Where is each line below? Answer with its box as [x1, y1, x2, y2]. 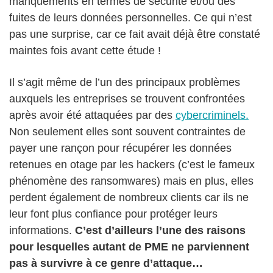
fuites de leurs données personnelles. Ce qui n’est [9, 12, 252, 24]
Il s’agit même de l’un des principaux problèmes [9, 76, 240, 89]
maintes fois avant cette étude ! [9, 44, 161, 57]
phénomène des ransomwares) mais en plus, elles [9, 175, 253, 188]
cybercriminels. [175, 109, 249, 122]
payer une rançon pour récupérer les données [9, 142, 232, 155]
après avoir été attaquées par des [9, 109, 175, 122]
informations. [9, 224, 75, 237]
